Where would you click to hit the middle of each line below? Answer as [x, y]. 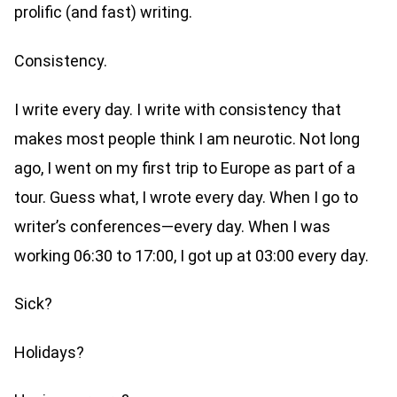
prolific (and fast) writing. [105, 12]
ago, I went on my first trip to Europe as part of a [185, 167]
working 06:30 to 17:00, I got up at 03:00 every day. [193, 255]
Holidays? [49, 352]
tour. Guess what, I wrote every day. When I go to [186, 197]
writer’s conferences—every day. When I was [172, 226]
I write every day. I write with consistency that [178, 109]
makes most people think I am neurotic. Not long [187, 138]
